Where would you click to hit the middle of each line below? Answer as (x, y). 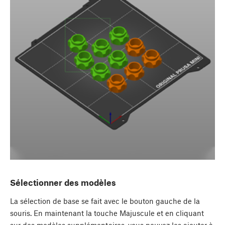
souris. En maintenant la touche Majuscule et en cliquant (107, 213)
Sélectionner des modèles (63, 183)
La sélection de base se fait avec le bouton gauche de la (105, 201)
